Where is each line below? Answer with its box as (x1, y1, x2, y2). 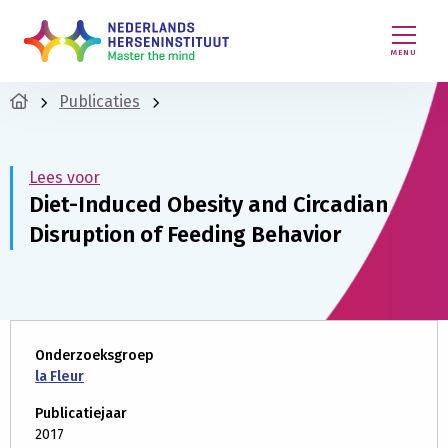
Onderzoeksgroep (35, 347, 154, 364)
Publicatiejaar (35, 405, 127, 422)
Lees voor (29, 168, 100, 187)
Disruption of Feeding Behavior (29, 221, 341, 248)
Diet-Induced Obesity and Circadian (29, 191, 388, 218)
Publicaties (59, 92, 140, 111)
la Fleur (35, 368, 84, 385)
